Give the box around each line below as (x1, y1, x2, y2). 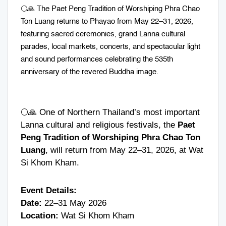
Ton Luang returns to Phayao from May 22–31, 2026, (21, 17, 193, 25)
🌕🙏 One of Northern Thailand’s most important (21, 107, 200, 117)
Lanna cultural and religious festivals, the (21, 120, 178, 130)
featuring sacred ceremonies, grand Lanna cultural (21, 30, 185, 38)
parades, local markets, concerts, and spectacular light (21, 42, 200, 50)
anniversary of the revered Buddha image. (21, 68, 158, 76)
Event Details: (21, 185, 77, 195)
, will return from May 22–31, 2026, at (45, 145, 189, 155)
